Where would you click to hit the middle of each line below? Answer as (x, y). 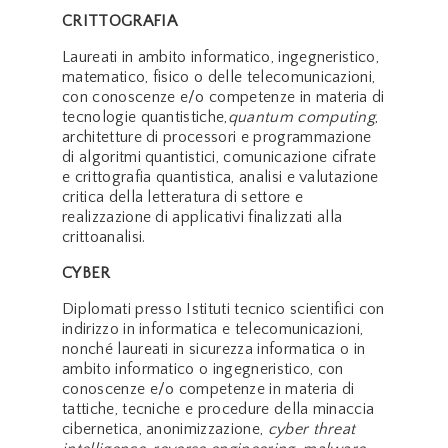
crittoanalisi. (104, 236)
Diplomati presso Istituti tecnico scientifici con (223, 308)
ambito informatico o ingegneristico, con (203, 368)
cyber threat (311, 428)
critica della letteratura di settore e (183, 196)
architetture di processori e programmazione (217, 136)
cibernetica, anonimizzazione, (165, 428)
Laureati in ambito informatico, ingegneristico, (221, 56)
